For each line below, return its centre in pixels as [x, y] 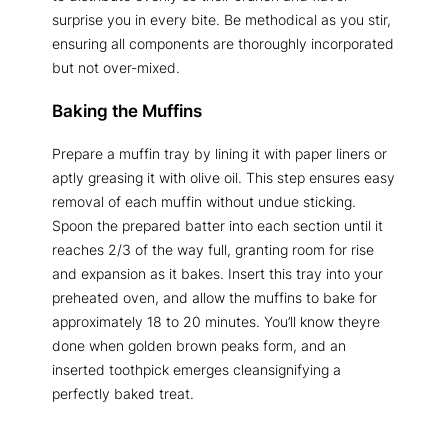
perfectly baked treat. [123, 393]
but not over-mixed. [116, 68]
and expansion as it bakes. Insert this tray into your [217, 273]
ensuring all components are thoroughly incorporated [223, 44]
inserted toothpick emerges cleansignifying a [196, 369]
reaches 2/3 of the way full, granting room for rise [213, 249]
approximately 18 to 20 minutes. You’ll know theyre [216, 321]
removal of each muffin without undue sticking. [204, 201]
